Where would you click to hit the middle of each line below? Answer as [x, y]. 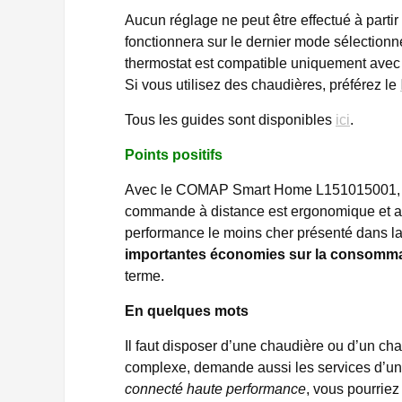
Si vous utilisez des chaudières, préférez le [262, 85]
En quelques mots [187, 311]
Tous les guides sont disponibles [230, 120]
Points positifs [174, 155]
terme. [144, 276]
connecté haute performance [215, 389]
